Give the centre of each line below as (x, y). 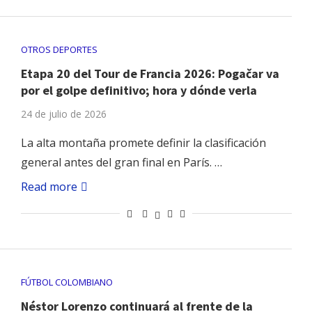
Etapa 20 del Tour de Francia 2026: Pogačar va (150, 74)
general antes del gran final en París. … (121, 163)
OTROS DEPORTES (59, 50)
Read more (49, 187)
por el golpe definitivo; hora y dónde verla (139, 91)
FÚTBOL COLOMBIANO (67, 282)
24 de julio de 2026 (63, 114)
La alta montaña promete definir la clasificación (143, 143)
